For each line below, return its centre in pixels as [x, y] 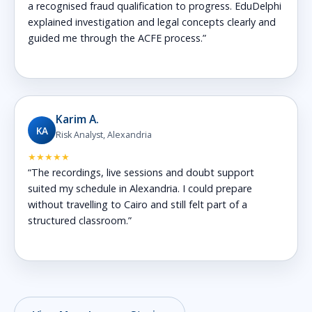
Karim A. [78, 119]
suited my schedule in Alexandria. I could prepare [140, 188]
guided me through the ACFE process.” [117, 38]
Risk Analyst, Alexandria [104, 134]
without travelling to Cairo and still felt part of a [138, 204]
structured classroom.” [80, 220]
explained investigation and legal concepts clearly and [152, 22]
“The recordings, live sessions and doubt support [141, 172]
